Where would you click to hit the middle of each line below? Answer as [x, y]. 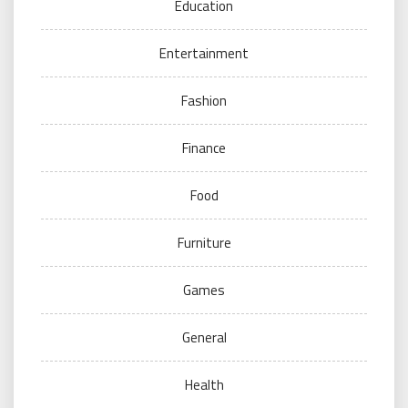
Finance [204, 148]
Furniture [204, 243]
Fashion [204, 101]
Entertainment [204, 53]
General [204, 337]
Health [204, 385]
